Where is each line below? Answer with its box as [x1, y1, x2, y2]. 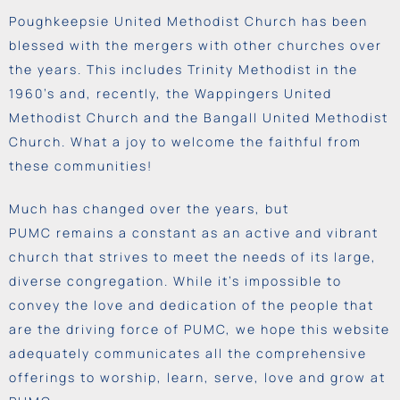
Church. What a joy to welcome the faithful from [9, 132, 362, 150]
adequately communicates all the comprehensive [9, 344, 367, 362]
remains [56, 223, 114, 241]
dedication [160, 296, 237, 313]
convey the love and [9, 296, 160, 313]
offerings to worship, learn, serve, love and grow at [9, 368, 386, 386]
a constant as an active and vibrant [114, 223, 379, 241]
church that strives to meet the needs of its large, [9, 247, 377, 265]
